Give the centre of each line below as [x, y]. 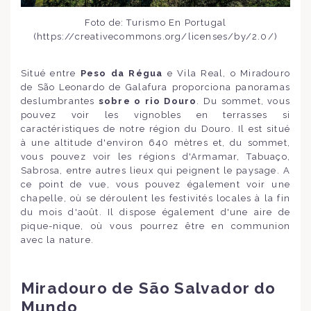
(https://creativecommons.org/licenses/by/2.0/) [155, 36]
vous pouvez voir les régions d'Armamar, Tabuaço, [155, 156]
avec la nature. [57, 239]
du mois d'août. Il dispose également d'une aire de [155, 212]
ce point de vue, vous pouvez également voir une [155, 184]
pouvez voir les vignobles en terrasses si [155, 115]
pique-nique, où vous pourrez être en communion [155, 226]
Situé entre [51, 73]
